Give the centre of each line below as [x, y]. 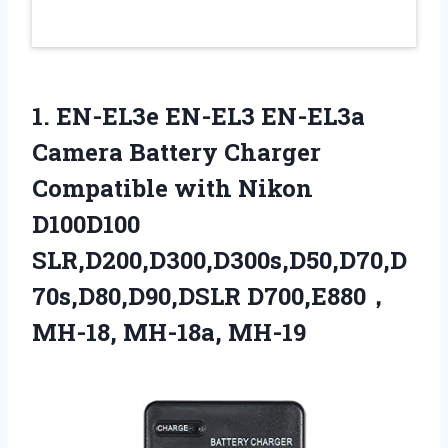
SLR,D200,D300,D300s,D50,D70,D [219, 259]
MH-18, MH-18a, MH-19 [169, 331]
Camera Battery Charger [176, 151]
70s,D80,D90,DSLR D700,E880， [211, 295]
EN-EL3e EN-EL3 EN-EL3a [210, 115]
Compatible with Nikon [172, 187]
